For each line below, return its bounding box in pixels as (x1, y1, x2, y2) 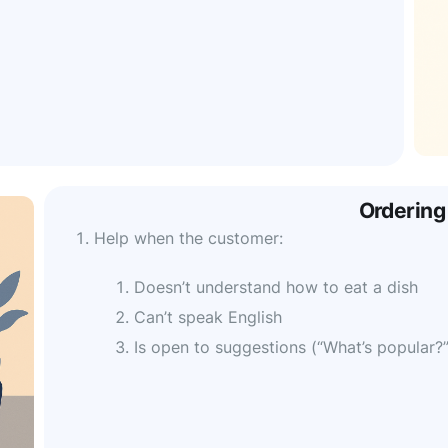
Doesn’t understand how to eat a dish (134, 277, 418, 298)
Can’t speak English (134, 306, 282, 327)
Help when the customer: (94, 228, 283, 249)
